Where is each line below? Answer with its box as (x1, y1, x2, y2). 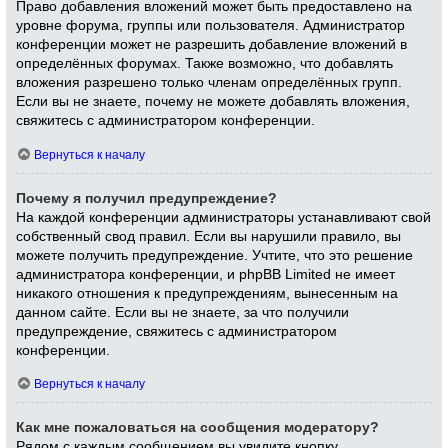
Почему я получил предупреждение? (16, 190, 278, 206)
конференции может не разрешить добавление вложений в (16, 37, 408, 53)
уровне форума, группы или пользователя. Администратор (16, 18, 406, 34)
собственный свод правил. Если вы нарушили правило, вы (16, 228, 402, 244)
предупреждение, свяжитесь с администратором (16, 323, 338, 339)
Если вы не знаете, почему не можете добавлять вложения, (16, 94, 411, 110)
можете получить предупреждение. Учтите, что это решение (16, 247, 414, 263)
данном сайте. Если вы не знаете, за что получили (16, 304, 350, 320)
